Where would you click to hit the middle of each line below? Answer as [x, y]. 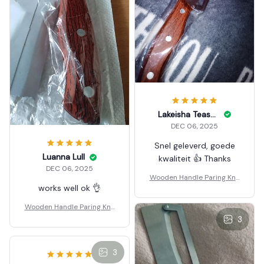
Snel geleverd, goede [194, 145]
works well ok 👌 [91, 188]
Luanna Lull [64, 157]
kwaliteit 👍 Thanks [194, 158]
